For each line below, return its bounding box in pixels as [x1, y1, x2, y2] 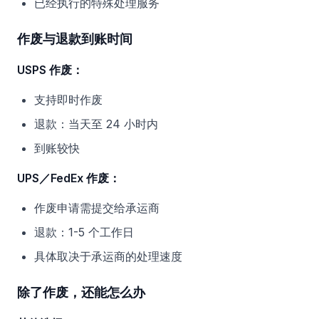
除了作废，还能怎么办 [17, 285, 145, 300]
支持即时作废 [34, 93, 103, 107]
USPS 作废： [17, 63, 83, 77]
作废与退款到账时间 [17, 31, 132, 46]
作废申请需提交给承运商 [34, 201, 159, 215]
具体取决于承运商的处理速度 [34, 249, 182, 263]
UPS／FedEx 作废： [17, 171, 120, 185]
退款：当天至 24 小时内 [34, 117, 158, 131]
